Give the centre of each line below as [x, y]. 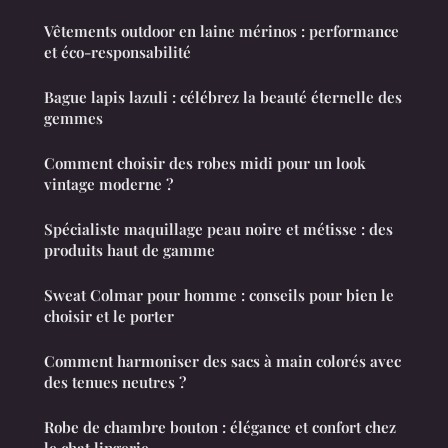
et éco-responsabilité [117, 51]
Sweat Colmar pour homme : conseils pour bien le [219, 294]
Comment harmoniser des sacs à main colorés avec [222, 360]
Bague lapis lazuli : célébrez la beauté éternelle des [223, 96]
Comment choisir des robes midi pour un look [205, 162]
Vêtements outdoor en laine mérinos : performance [221, 30]
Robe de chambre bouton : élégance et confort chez [220, 426]
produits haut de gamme [129, 249]
